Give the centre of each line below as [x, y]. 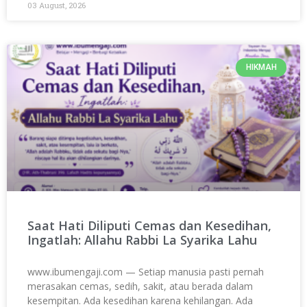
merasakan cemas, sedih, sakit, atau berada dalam [140, 286]
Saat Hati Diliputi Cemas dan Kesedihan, [149, 226]
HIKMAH [261, 67]
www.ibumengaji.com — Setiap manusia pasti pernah [146, 272]
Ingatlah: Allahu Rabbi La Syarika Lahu [142, 240]
